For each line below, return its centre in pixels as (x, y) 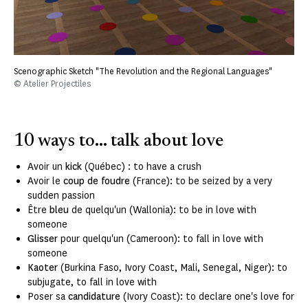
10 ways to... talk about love (119, 141)
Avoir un (46, 166)
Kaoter (44, 267)
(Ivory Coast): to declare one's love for (207, 296)
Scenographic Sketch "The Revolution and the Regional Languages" (143, 71)
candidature (94, 296)
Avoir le (45, 181)
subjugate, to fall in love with (92, 282)
